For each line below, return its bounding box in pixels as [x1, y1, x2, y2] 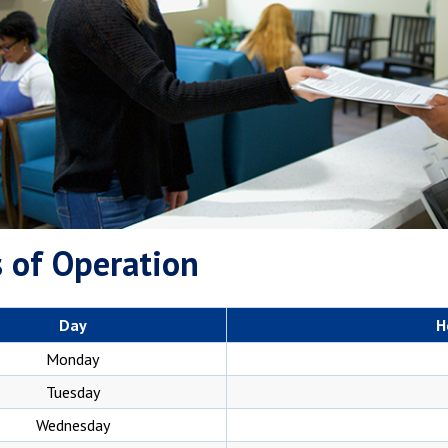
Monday [46, 348, 99, 369]
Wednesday [35, 414, 110, 435]
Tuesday [45, 381, 100, 402]
